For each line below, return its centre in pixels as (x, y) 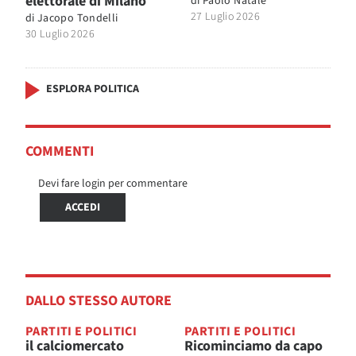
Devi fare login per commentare (113, 183)
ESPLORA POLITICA (93, 89)
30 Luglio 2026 (60, 34)
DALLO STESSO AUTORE (99, 300)
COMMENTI (60, 151)
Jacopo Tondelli (78, 18)
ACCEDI (83, 207)
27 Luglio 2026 (225, 16)
